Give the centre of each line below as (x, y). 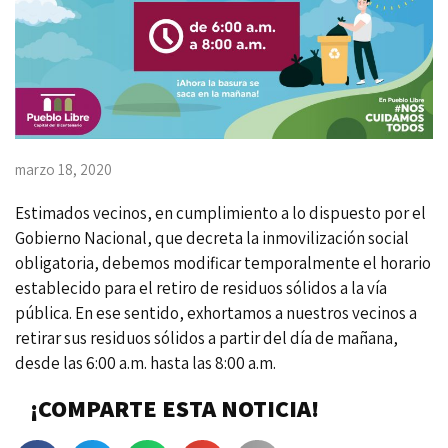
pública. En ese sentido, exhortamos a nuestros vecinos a (216, 313)
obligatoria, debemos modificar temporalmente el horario (223, 263)
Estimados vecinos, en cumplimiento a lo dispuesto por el (220, 213)
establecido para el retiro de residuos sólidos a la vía (201, 288)
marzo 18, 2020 (63, 169)
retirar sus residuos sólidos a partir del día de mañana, (206, 338)
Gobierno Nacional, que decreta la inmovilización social (212, 238)
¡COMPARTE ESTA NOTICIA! (174, 408)
